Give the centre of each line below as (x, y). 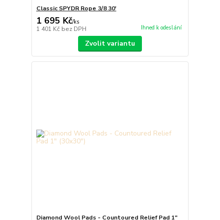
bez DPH (74, 29)
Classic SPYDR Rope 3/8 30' (76, 9)
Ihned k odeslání (161, 28)
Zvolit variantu (110, 44)
